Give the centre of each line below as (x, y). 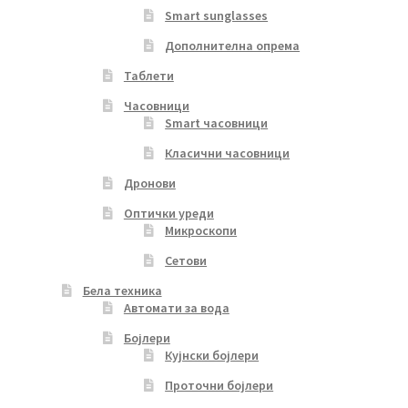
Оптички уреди (168, 214)
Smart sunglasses (217, 16)
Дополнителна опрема (233, 46)
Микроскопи (201, 231)
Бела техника (122, 291)
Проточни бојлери (219, 386)
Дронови (149, 184)
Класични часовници (228, 153)
